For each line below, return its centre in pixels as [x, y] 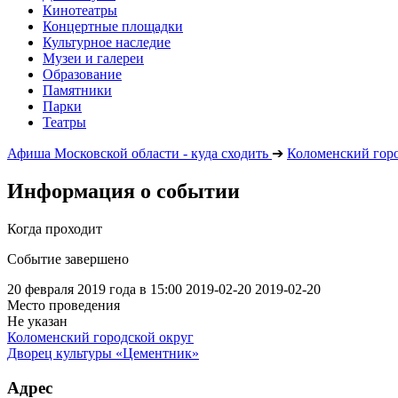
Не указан [37, 321]
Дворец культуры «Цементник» [103, 353]
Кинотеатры [80, 10]
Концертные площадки [113, 26]
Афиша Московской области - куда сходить [138, 153]
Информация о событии [123, 191]
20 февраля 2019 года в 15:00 [95, 289]
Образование [82, 74]
